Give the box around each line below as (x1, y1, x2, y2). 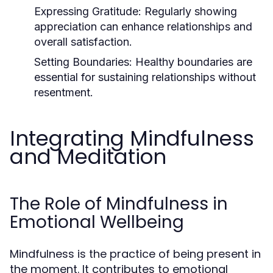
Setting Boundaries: (34, 55, 132, 68)
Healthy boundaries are (132, 55, 252, 68)
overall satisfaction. (34, 35, 132, 48)
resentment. (34, 86, 93, 99)
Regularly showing (141, 5, 237, 18)
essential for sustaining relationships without (34, 71, 256, 83)
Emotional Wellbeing (10, 210, 184, 234)
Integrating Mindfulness (10, 124, 254, 153)
